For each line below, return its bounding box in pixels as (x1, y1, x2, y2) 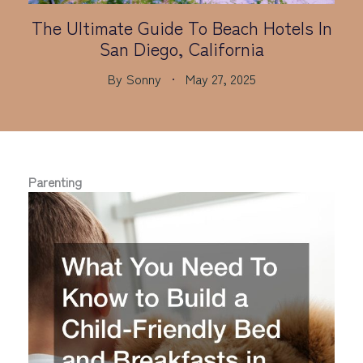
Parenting (28, 172, 82, 190)
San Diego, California (99, 34, 264, 61)
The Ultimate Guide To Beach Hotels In (31, 13, 332, 40)
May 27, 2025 (185, 68, 256, 88)
